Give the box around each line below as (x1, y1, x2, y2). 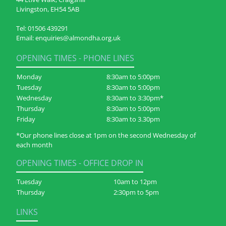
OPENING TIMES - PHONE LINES (16, 52, 134, 64)
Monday (17, 72, 42, 82)
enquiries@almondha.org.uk (35, 33, 121, 43)
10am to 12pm (114, 177, 157, 187)
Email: (16, 33, 35, 43)
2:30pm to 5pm (114, 188, 159, 197)
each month (16, 140, 52, 150)
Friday (17, 115, 35, 124)
